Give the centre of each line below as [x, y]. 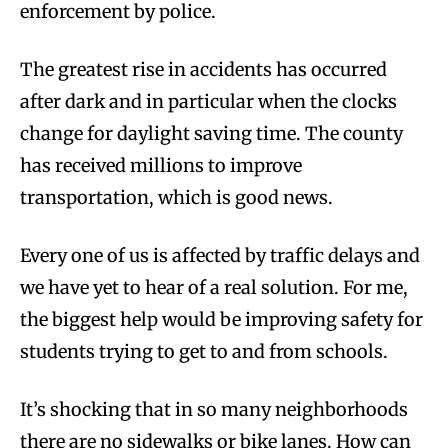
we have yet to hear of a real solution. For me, [214, 288]
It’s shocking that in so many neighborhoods [214, 410]
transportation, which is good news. [176, 198]
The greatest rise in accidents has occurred [203, 70]
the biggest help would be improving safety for [221, 320]
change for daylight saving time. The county [211, 134]
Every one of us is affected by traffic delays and [220, 256]
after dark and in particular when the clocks [208, 102]
